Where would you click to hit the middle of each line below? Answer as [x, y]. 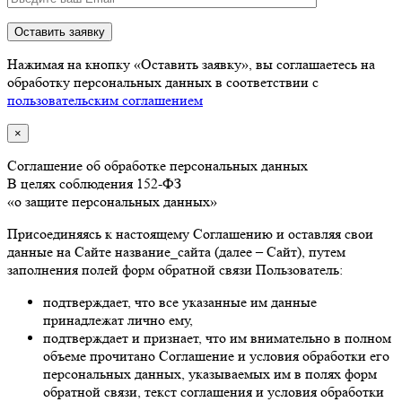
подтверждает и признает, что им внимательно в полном [217, 337]
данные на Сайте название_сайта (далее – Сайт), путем [176, 251]
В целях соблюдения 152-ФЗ [94, 183]
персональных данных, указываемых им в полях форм [210, 373]
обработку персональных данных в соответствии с [163, 82]
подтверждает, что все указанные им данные [180, 301]
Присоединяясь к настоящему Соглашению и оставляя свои [190, 233]
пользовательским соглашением [105, 100]
